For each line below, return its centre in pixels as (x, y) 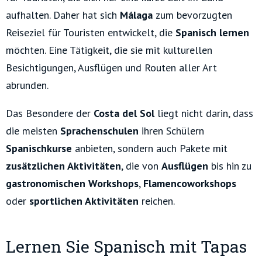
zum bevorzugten (194, 15)
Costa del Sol (125, 113)
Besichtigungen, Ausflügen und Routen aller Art (111, 68)
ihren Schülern (173, 131)
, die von (141, 166)
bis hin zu (231, 166)
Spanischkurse (40, 149)
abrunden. (27, 85)
